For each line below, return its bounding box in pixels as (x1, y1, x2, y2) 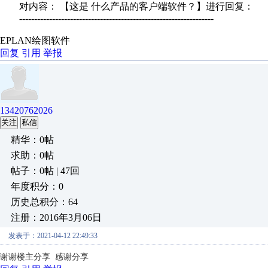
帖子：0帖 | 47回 (11, 166, 80, 176)
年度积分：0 (11, 181, 63, 191)
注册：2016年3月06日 (11, 212, 102, 223)
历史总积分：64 (11, 197, 78, 207)
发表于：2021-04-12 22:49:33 (8, 232, 98, 240)
